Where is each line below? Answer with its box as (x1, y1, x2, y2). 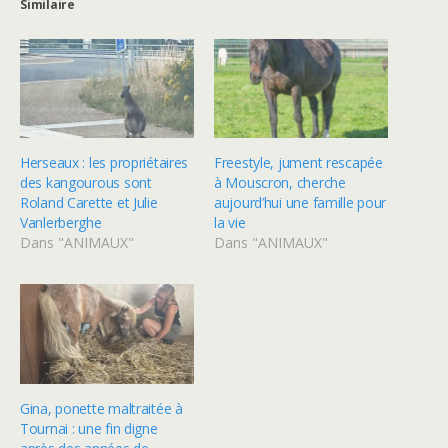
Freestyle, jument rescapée (214, 153, 383, 173)
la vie (214, 213, 246, 233)
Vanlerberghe (20, 213, 102, 233)
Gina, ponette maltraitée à (20, 398, 183, 418)
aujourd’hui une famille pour (214, 193, 387, 213)
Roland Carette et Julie (20, 193, 158, 213)
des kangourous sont (20, 173, 152, 193)
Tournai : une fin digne (20, 418, 158, 438)
